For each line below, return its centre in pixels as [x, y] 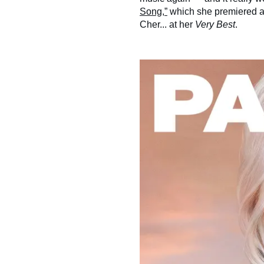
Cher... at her [167, 25]
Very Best [215, 25]
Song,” [154, 12]
